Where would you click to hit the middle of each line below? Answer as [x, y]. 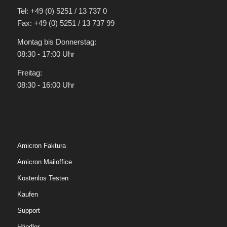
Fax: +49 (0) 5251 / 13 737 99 [66, 23]
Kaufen [27, 195]
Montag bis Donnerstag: [56, 42]
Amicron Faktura [41, 146]
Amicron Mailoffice [44, 162]
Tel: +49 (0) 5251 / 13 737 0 [62, 11]
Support [28, 211]
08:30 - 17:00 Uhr [46, 54]
